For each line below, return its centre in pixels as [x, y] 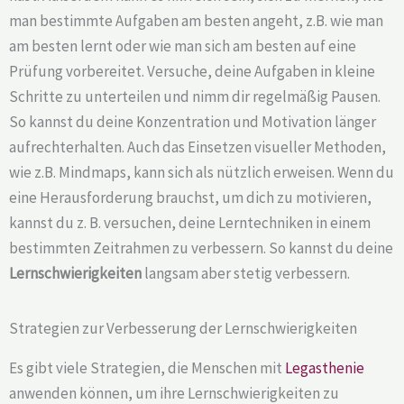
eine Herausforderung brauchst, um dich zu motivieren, [190, 197]
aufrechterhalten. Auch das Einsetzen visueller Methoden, [197, 147]
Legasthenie [325, 367]
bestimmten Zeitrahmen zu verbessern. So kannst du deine [201, 248]
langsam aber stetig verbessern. [246, 273]
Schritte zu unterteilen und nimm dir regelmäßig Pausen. [195, 96]
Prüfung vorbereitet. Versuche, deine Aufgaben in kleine [192, 71]
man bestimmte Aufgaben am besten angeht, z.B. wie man [196, 20]
